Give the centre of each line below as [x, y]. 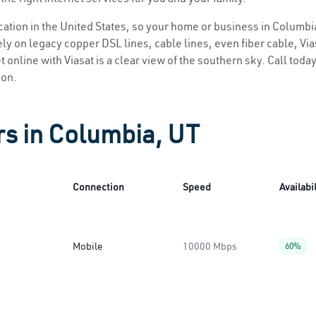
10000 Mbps [210, 246]
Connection [98, 187]
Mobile [88, 246]
